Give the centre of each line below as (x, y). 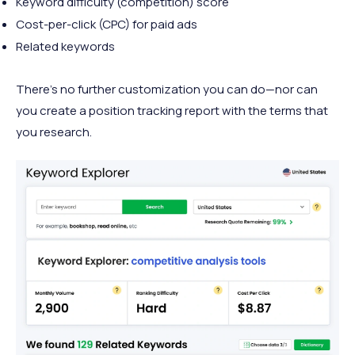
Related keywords (65, 47)
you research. (54, 132)
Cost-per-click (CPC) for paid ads (107, 25)
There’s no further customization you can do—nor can (167, 90)
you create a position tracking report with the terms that (172, 111)
